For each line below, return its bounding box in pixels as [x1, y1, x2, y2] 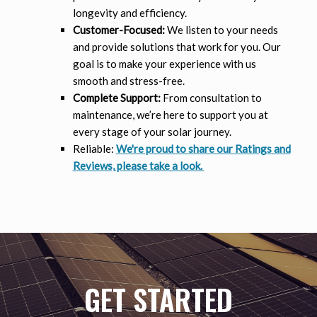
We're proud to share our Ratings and [115, 142, 291, 156]
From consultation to [160, 91, 262, 105]
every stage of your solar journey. [72, 125, 231, 139]
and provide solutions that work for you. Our [72, 40, 281, 54]
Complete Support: [72, 91, 161, 105]
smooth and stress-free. [72, 74, 185, 88]
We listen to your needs [164, 23, 278, 37]
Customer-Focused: [72, 23, 165, 37]
